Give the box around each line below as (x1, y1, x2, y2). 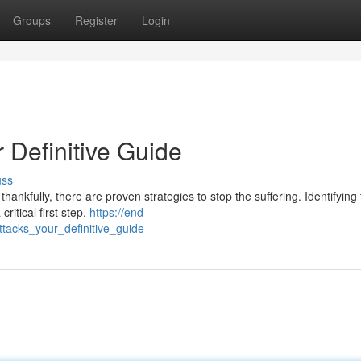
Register (75, 12, 118, 28)
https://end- (89, 204, 147, 220)
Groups (13, 12, 51, 28)
